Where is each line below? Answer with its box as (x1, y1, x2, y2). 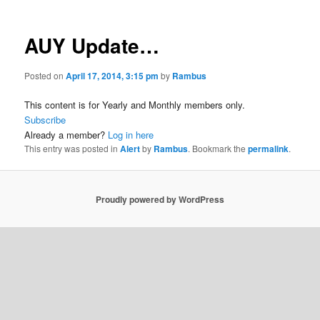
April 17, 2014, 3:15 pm (66, 69, 159, 82)
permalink (248, 142, 289, 155)
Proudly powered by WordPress (96, 192, 224, 206)
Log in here (108, 128, 154, 141)
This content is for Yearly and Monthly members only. (24, 98, 246, 111)
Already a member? (24, 128, 109, 141)
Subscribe (24, 113, 66, 126)
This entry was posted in (24, 142, 121, 154)
